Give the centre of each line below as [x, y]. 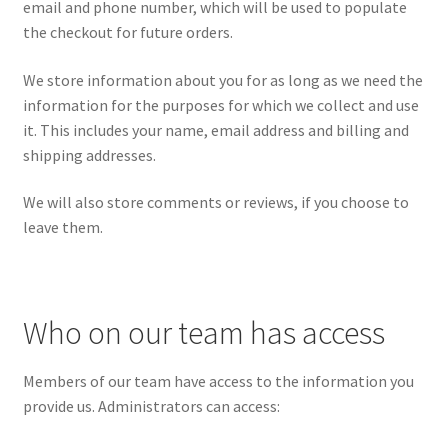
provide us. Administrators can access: [151, 406]
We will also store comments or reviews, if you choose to [215, 202]
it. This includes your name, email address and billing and [215, 129]
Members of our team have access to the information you [218, 381]
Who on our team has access [203, 332]
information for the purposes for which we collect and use [220, 104]
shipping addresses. [89, 154]
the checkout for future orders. [127, 32]
